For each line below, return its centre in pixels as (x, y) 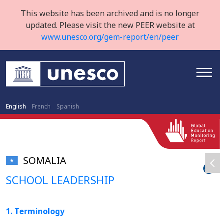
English (16, 106)
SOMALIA (45, 160)
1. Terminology (35, 211)
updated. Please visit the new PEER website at (110, 25)
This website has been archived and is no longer (110, 13)
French (41, 106)
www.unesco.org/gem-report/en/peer (110, 37)
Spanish (68, 106)
